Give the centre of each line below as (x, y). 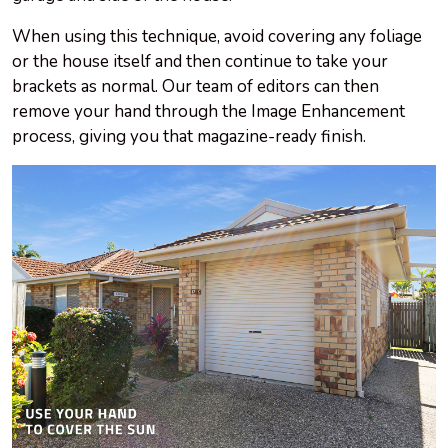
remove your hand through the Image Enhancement (208, 112)
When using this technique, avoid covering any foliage (217, 37)
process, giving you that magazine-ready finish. (189, 137)
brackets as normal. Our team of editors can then (195, 87)
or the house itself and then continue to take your (200, 62)
